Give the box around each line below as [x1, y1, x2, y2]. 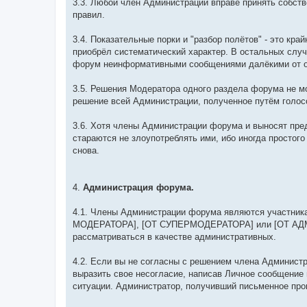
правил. [73, 10, 105, 21]
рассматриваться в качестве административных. [73, 232, 276, 243]
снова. [73, 145, 99, 156]
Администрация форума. [83, 182, 194, 193]
